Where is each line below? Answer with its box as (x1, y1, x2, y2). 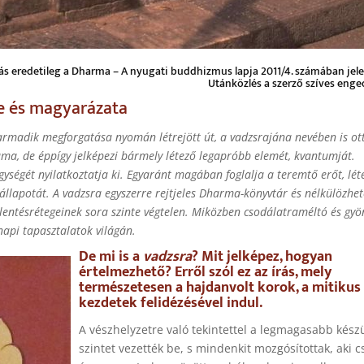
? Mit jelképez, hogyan (192, 244, 332, 269)
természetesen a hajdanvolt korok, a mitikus (79, 275, 361, 300)
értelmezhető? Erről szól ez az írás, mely (79, 259, 331, 284)
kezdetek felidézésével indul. (79, 290, 262, 315)
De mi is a (79, 244, 143, 269)
